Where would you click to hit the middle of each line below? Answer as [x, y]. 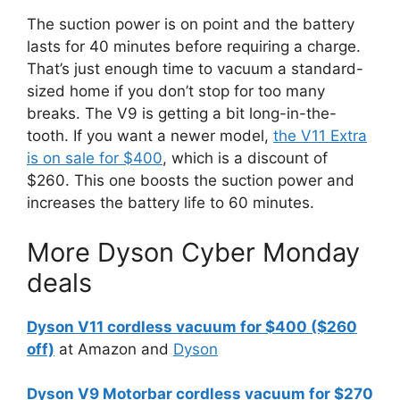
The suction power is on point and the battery [191, 24]
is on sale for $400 [95, 158]
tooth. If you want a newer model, [150, 136]
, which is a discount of [245, 158]
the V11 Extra [320, 136]
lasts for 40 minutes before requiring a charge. [194, 46]
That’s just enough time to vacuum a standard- [195, 69]
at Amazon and [114, 349]
